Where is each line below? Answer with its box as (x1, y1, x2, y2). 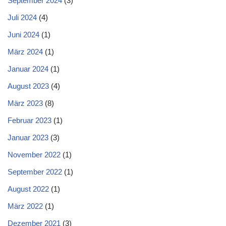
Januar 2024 (8, 65, 48, 73)
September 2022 (8, 167, 62, 176)
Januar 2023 (8, 133, 48, 142)
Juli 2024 (8, 13, 37, 22)
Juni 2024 (8, 30, 39, 39)
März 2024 (8, 47, 43, 56)
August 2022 (8, 185, 49, 193)
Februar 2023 (8, 116, 51, 125)
